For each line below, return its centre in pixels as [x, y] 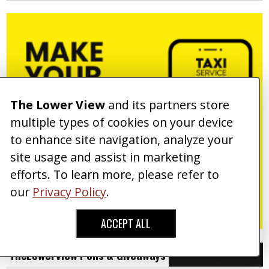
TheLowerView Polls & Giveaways [87, 254]
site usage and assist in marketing [105, 157]
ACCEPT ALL [125, 223]
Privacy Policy [69, 192]
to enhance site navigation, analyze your [122, 140]
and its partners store [167, 105]
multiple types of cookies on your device [122, 122]
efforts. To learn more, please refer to [115, 174]
